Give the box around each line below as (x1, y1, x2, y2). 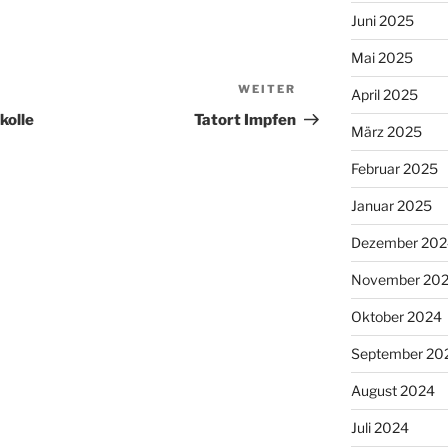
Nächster (295, 82, 368, 102)
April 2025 (350, 86, 418, 104)
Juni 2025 (350, 12, 414, 30)
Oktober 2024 (350, 308, 442, 326)
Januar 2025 (350, 197, 432, 215)
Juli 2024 (350, 419, 409, 437)
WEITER (238, 82, 297, 97)
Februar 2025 (350, 160, 438, 178)
